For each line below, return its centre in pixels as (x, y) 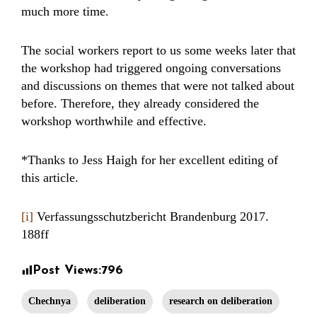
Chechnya (50, 301)
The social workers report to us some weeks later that (158, 50)
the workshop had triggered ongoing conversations (151, 68)
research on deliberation (221, 301)
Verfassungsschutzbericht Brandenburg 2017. (151, 217)
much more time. (65, 11)
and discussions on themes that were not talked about (158, 86)
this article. (50, 178)
